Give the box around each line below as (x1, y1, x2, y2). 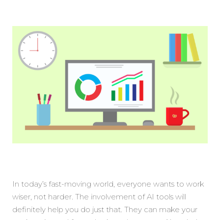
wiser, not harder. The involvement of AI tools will (12, 192, 186, 201)
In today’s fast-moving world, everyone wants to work (12, 179, 204, 189)
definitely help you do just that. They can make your (12, 204, 197, 214)
